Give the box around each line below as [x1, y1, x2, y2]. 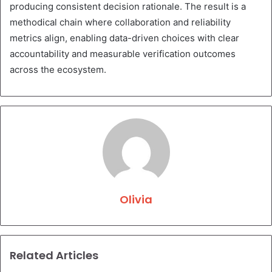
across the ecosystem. [10, 64, 106, 76]
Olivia [120, 192, 152, 208]
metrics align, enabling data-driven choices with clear [10, 32, 239, 44]
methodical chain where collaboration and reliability [10, 16, 231, 29]
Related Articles [10, 248, 98, 263]
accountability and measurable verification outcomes [10, 48, 236, 60]
